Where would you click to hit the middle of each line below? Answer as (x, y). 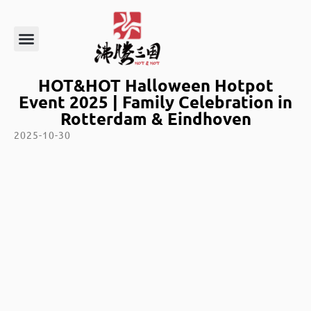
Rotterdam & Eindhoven (155, 119)
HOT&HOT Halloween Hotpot (155, 85)
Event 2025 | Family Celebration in (155, 102)
